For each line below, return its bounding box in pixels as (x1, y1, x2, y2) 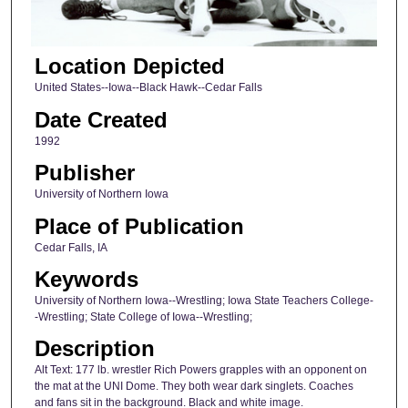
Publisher (34, 160, 135, 186)
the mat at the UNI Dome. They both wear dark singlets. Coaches (34, 380, 353, 393)
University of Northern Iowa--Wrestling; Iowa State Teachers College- (34, 293, 373, 307)
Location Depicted (34, 54, 225, 79)
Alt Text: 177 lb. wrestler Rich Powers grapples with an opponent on (34, 363, 367, 377)
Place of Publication (34, 213, 244, 239)
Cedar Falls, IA (34, 240, 107, 254)
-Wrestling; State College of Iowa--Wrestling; (34, 310, 252, 323)
